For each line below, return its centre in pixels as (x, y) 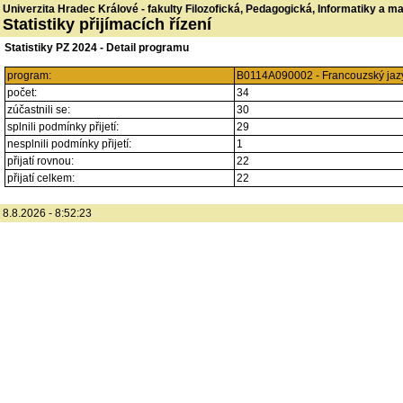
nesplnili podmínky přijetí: (69, 144)
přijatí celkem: (41, 178)
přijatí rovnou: (40, 161)
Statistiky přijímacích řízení (107, 24)
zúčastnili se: (39, 110)
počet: (22, 93)
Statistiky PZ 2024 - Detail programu (97, 48)
